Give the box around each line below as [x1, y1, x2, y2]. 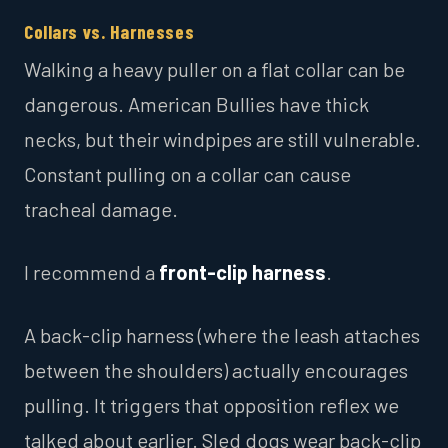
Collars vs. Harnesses [24, 19, 195, 43]
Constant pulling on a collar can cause [24, 162, 351, 187]
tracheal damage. [24, 197, 178, 222]
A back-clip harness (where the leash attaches [24, 323, 420, 348]
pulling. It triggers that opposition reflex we [24, 393, 399, 418]
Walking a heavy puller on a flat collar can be [24, 57, 405, 82]
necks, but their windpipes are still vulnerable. [24, 127, 421, 152]
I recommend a [24, 260, 159, 285]
